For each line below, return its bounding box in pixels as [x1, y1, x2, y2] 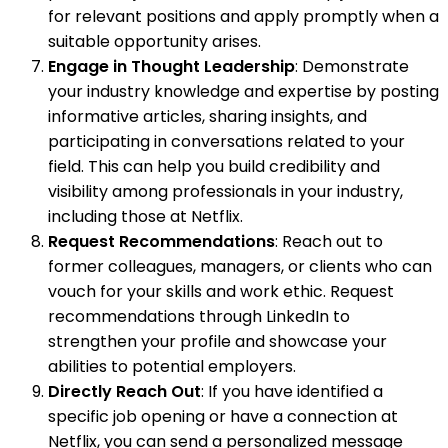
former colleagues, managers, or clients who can [48, 254, 432, 278]
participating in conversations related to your [48, 129, 405, 153]
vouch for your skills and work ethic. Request [48, 279, 394, 303]
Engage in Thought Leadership [48, 54, 295, 78]
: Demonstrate [295, 54, 409, 78]
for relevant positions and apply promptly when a [48, 4, 439, 28]
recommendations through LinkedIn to [48, 304, 350, 328]
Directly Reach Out [48, 379, 201, 403]
